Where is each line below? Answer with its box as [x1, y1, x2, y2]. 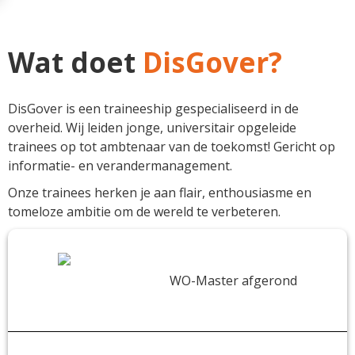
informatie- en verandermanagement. [8, 157, 232, 174]
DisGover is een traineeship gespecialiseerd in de [8, 100, 299, 117]
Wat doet [8, 44, 136, 81]
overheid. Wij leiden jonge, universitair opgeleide [8, 119, 296, 136]
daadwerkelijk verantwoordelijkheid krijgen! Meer [29, 28, 323, 45]
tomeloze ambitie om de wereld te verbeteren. [8, 203, 281, 220]
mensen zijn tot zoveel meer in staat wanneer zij [29, 9, 315, 26]
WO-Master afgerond [170, 272, 298, 289]
